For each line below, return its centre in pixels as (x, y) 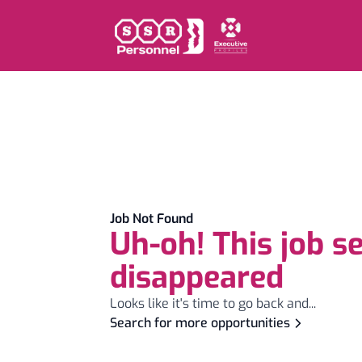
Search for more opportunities (200, 323)
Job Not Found (152, 219)
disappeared (197, 277)
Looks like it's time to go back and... (213, 303)
